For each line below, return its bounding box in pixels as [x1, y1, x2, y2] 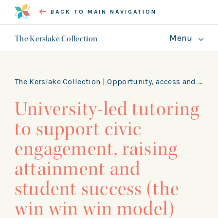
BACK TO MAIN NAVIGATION [50, 8, 155, 15]
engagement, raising [15, 137, 178, 161]
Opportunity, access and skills [107, 77, 199, 86]
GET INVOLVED [98, 97, 154, 104]
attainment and [15, 157, 141, 181]
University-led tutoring [15, 97, 200, 121]
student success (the [15, 177, 180, 200]
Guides [88, 76, 113, 86]
